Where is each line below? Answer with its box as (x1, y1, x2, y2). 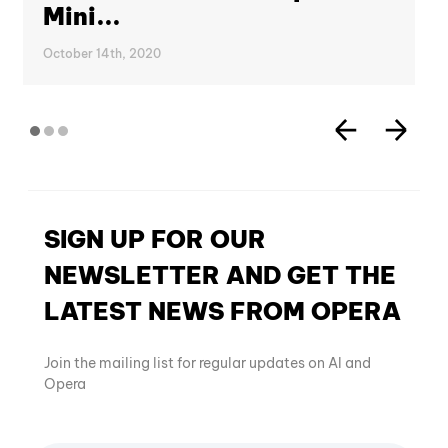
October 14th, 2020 (43, 45, 161, 61)
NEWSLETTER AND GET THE (44, 259, 396, 290)
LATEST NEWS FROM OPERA (44, 295, 401, 326)
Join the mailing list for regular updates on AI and (44, 353, 371, 372)
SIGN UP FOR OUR (44, 223, 266, 254)
